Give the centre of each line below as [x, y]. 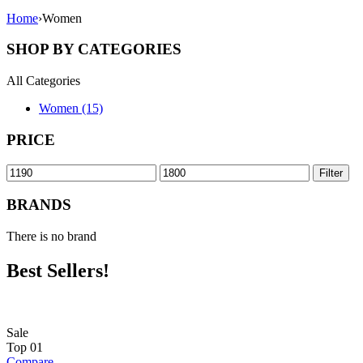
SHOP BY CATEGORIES [94, 49]
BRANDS [39, 205]
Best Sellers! [58, 270]
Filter [331, 173]
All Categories [43, 81]
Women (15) [71, 109]
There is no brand [51, 236]
